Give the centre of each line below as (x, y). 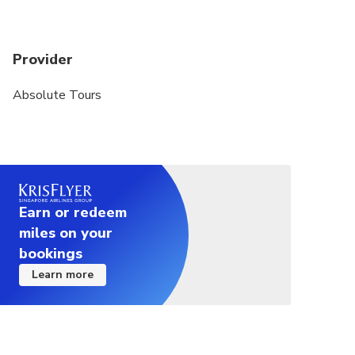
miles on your (66, 233)
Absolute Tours (57, 95)
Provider (43, 60)
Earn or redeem (73, 212)
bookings (51, 253)
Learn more (63, 274)
